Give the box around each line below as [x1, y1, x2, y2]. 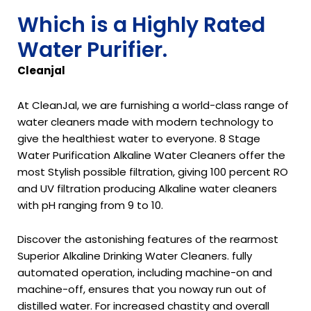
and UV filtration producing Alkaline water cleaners [17, 180, 277, 196]
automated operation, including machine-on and [17, 265, 272, 280]
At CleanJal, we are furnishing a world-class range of [17, 97, 289, 112]
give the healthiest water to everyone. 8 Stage [17, 131, 260, 146]
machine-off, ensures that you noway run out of [17, 282, 267, 296]
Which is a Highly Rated [17, 10, 265, 40]
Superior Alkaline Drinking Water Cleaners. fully [17, 249, 252, 263]
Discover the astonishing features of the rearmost [17, 232, 278, 246]
